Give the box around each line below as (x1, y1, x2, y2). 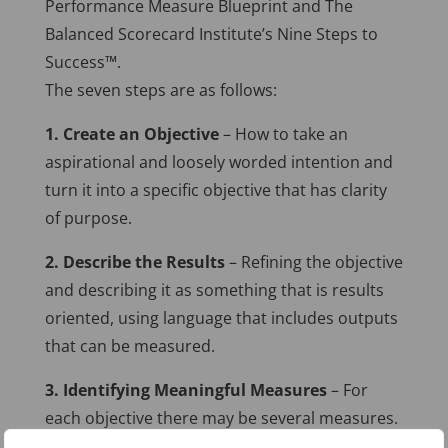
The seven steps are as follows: (44, 79, 277, 102)
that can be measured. (44, 335, 215, 358)
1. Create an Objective (44, 123, 219, 146)
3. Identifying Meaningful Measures (44, 379, 327, 402)
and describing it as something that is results (44, 279, 384, 302)
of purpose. (44, 207, 132, 230)
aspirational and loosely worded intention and (44, 151, 393, 174)
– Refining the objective (224, 251, 403, 274)
